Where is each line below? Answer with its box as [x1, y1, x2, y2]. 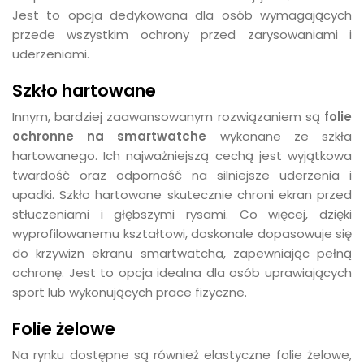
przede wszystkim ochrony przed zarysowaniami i [12, 26, 352, 43]
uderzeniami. [12, 45, 89, 63]
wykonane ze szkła [206, 128, 353, 145]
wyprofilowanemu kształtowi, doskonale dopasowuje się [12, 225, 352, 242]
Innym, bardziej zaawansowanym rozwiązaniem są [12, 108, 324, 125]
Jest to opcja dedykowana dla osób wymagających [12, 6, 352, 24]
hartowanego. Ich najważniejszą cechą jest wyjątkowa [12, 147, 352, 164]
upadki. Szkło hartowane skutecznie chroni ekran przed [12, 186, 352, 203]
